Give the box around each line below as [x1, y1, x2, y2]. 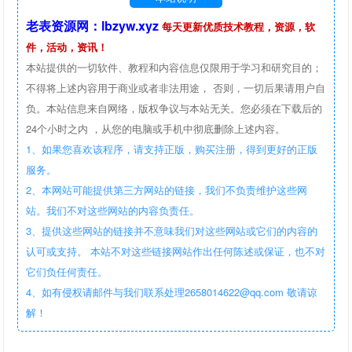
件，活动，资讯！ [26, 38, 108, 54]
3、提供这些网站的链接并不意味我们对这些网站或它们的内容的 [26, 222, 318, 238]
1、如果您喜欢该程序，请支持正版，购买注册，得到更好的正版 [26, 141, 318, 156]
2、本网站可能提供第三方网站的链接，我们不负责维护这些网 [26, 181, 308, 197]
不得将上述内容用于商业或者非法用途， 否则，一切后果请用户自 [26, 79, 326, 95]
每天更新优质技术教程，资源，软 [162, 18, 316, 34]
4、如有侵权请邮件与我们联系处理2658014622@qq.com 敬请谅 [26, 284, 318, 299]
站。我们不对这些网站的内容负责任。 [26, 202, 200, 218]
